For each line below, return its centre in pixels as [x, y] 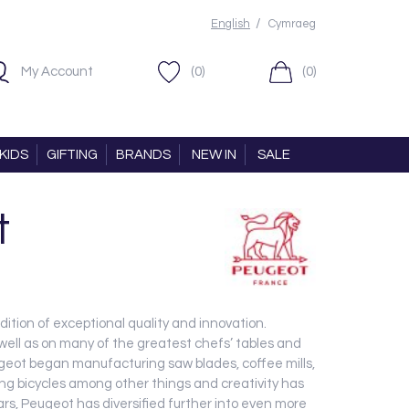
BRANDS [143, 155]
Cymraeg [292, 24]
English [231, 24]
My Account [58, 72]
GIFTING [72, 155]
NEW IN [214, 155]
